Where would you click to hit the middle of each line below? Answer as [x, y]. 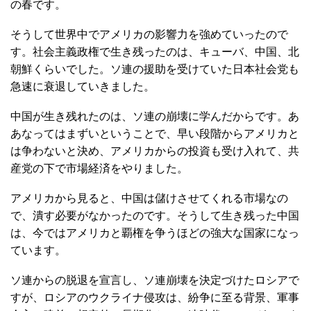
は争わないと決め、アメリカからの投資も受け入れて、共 [155, 151]
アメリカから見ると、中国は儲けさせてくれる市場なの [149, 199]
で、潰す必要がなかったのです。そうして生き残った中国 [155, 216]
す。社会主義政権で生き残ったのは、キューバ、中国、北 [155, 52]
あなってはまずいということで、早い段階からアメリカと [155, 134]
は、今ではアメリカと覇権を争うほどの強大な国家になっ [155, 233]
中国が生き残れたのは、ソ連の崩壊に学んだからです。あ [155, 117]
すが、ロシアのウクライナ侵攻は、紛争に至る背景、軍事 [155, 298]
